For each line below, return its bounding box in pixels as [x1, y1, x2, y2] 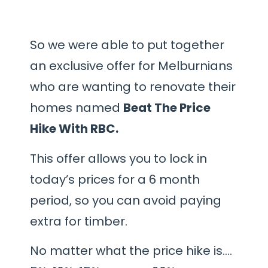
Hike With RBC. [30, 120, 118, 138]
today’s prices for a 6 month [30, 170, 200, 188]
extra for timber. [30, 212, 127, 230]
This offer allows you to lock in [30, 150, 207, 167]
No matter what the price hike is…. [30, 242, 232, 260]
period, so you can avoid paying [30, 191, 221, 209]
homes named [30, 99, 123, 117]
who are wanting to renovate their [30, 78, 236, 96]
